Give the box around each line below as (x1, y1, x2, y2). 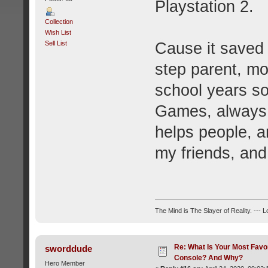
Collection (44, 17, 73, 25)
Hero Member (44, 259, 85, 267)
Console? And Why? (173, 253, 243, 262)
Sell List (44, 39, 67, 47)
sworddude (45, 243, 93, 254)
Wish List (44, 28, 71, 36)
